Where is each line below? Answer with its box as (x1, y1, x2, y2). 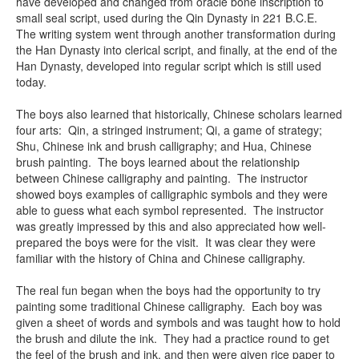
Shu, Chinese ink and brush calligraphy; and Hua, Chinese (16, 137, 312, 154)
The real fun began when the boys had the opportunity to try (16, 281, 321, 298)
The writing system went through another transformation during (16, 25, 336, 42)
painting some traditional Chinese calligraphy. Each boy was (16, 297, 322, 314)
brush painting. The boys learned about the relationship (16, 153, 300, 170)
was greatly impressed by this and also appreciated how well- (16, 217, 326, 234)
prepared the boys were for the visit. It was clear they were (16, 233, 316, 250)
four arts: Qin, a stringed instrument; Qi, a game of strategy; (16, 121, 322, 138)
